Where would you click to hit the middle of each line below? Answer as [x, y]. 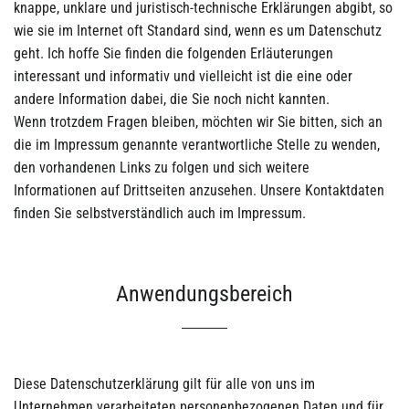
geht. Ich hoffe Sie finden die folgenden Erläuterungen [173, 53]
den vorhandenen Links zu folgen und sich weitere [162, 168]
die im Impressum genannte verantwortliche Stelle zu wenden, [197, 145]
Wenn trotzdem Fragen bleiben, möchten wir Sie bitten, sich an [198, 122]
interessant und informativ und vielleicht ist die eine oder [183, 76]
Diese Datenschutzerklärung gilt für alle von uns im [164, 384]
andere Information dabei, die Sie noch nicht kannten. [172, 99]
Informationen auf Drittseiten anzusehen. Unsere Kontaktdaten [199, 190]
